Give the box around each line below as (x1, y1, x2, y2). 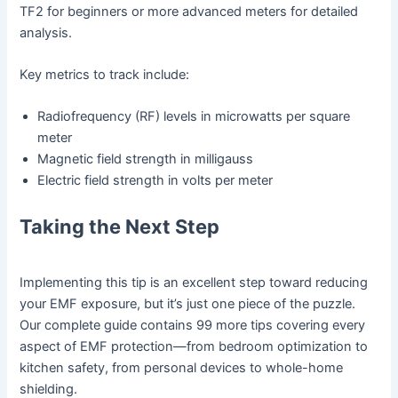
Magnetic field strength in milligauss (37, 151, 254, 168)
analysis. (20, 24, 73, 41)
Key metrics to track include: (20, 67, 190, 84)
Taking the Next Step (20, 215, 220, 239)
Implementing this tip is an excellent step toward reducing (20, 275, 369, 291)
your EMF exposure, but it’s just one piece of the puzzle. (20, 296, 356, 313)
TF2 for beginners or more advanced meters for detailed (20, 3, 359, 20)
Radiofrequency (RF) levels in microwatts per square (37, 108, 351, 125)
